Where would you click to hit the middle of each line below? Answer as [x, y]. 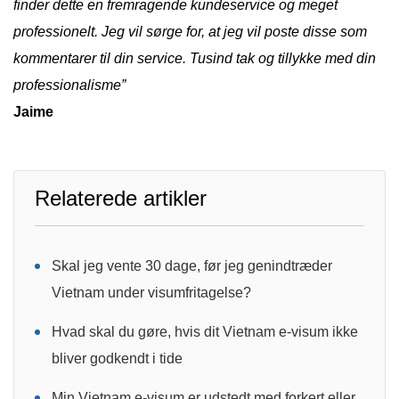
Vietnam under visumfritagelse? [151, 292]
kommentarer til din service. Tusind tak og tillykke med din [195, 58]
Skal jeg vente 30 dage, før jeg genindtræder [192, 265]
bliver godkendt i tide [117, 358]
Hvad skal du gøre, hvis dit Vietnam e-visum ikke [205, 331]
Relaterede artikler [121, 198]
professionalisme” [69, 85]
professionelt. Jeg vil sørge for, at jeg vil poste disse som [190, 31]
